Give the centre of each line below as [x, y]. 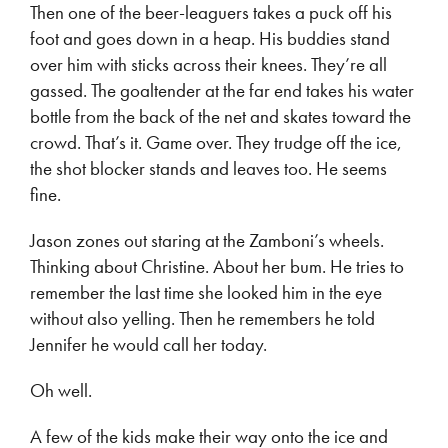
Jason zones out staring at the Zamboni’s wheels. [207, 240]
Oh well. [61, 390]
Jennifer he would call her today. [148, 344]
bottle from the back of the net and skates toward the [220, 116]
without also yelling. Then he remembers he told [202, 318]
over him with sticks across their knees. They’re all [208, 64]
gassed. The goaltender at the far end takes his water [222, 90]
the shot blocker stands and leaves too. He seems [208, 168]
